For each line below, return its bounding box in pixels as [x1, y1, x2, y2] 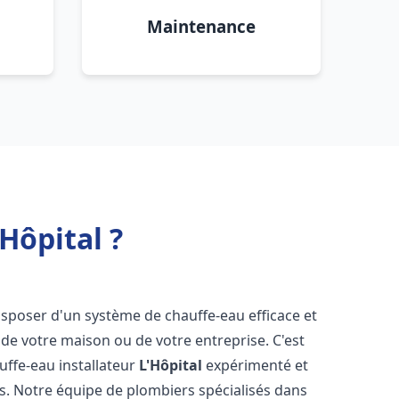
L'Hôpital [139, 355, 203, 375]
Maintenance [147, 15, 256, 37]
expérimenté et [202, 355, 309, 375]
